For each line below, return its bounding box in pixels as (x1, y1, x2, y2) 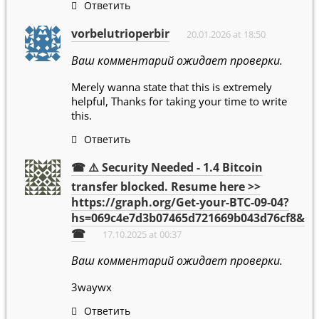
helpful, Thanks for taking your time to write (71, 93, 287, 108)
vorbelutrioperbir (71, 25, 169, 41)
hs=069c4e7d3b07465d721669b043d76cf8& (71, 210, 305, 226)
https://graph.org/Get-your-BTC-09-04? (71, 194, 289, 211)
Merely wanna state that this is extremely (71, 79, 272, 94)
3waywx (71, 280, 112, 295)
